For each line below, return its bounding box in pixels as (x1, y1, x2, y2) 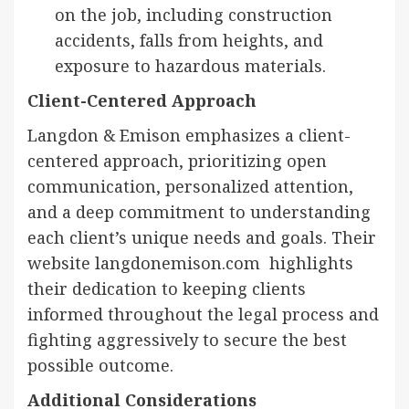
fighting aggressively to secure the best (27, 328, 347, 351)
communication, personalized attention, (27, 174, 353, 197)
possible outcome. (27, 353, 173, 376)
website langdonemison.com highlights (27, 251, 353, 274)
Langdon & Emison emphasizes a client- (27, 123, 351, 146)
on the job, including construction (55, 3, 332, 26)
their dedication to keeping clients (27, 277, 306, 299)
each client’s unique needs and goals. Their (27, 225, 376, 248)
